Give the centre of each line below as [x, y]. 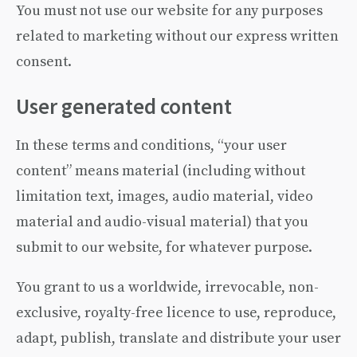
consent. [44, 61]
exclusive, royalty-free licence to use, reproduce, [176, 312]
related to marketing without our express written [177, 35]
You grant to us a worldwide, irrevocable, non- [167, 286]
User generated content [124, 106]
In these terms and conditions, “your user [151, 145]
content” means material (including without [161, 170]
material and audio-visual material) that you [162, 221]
